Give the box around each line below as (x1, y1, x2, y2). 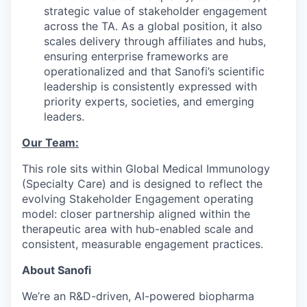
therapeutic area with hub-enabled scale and (22, 221, 254, 236)
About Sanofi (22, 262, 91, 277)
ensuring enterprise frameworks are (44, 49, 228, 63)
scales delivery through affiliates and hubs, (44, 34, 266, 48)
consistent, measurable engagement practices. (22, 236, 263, 251)
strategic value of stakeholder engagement (44, 3, 267, 18)
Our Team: (22, 135, 79, 149)
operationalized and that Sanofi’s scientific (44, 64, 265, 78)
